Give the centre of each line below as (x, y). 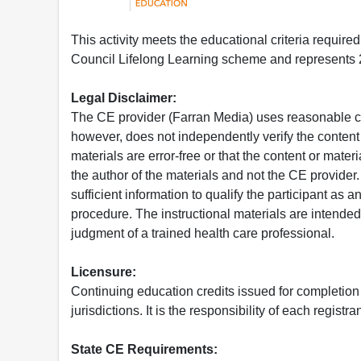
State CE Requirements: (144, 350)
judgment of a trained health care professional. (203, 234)
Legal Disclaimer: (124, 98)
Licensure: (104, 272)
